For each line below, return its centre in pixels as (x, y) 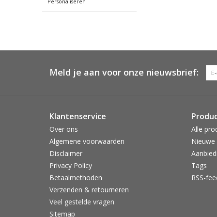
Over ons (64, 129)
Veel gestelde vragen (82, 201)
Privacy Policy (71, 165)
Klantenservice (78, 116)
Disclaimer (66, 153)
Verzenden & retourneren (89, 189)
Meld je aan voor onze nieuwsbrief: (124, 72)
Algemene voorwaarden (87, 141)
